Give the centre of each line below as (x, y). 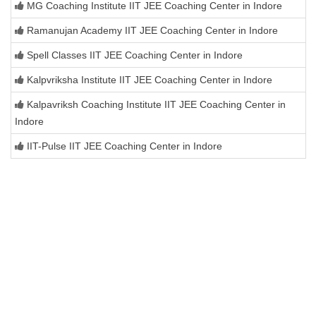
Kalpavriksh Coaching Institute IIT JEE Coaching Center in (156, 105)
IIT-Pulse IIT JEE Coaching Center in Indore (124, 146)
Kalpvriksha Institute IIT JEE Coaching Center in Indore (150, 80)
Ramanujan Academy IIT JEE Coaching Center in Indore (152, 31)
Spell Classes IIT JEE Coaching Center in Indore (135, 55)
